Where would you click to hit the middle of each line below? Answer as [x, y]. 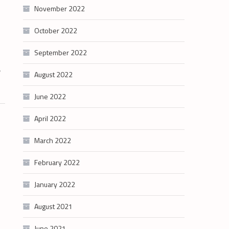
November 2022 [60, 8]
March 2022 [53, 140]
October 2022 [56, 30]
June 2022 [50, 96]
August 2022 [54, 74]
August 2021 [54, 206]
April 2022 [50, 118]
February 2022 [57, 162]
